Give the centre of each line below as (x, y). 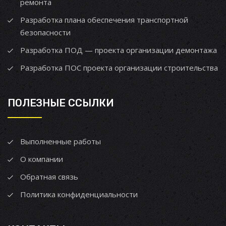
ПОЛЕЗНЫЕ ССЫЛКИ (61, 103)
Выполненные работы (61, 141)
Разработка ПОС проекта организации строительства (119, 67)
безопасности (45, 32)
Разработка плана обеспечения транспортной (104, 19)
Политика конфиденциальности (79, 194)
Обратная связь (49, 176)
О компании (42, 159)
